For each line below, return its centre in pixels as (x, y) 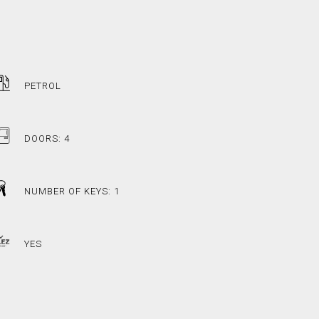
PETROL (43, 86)
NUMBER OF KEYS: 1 (72, 192)
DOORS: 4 (47, 139)
